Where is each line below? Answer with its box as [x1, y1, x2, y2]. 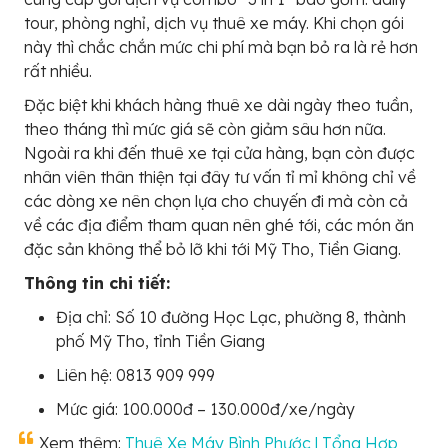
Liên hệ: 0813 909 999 [56, 364, 215, 385]
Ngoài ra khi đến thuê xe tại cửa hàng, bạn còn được [24, 142, 415, 163]
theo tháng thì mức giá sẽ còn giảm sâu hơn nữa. [24, 118, 386, 139]
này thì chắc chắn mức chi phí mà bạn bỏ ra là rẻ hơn [24, 36, 418, 57]
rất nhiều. [24, 60, 92, 81]
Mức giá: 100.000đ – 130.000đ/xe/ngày [56, 398, 355, 419]
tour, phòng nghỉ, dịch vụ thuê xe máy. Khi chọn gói [24, 12, 404, 33]
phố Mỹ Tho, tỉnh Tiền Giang [56, 330, 265, 351]
